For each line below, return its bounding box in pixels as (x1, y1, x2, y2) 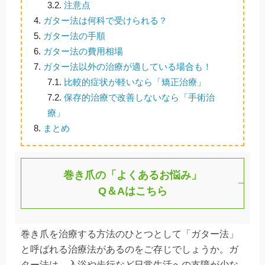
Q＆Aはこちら (98, 185, 167, 197)
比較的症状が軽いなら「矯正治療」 (61, 76, 206, 87)
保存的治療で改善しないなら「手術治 (61, 92, 215, 102)
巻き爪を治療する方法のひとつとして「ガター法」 (21, 228, 238, 239)
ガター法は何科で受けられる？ (41, 15, 167, 25)
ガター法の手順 (41, 30, 105, 41)
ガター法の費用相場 (41, 46, 123, 56)
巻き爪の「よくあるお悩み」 (63, 169, 202, 181)
